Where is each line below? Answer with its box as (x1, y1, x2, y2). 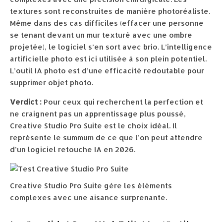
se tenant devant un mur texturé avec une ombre (10, 30, 192, 40)
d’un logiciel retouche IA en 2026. (10, 145, 135, 154)
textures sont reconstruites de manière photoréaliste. (10, 6, 210, 16)
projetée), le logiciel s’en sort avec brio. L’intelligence (10, 42, 212, 52)
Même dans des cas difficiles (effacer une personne (10, 18, 204, 28)
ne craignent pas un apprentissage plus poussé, (10, 109, 186, 118)
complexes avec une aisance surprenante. (10, 193, 167, 202)
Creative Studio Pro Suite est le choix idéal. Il (10, 121, 177, 130)
